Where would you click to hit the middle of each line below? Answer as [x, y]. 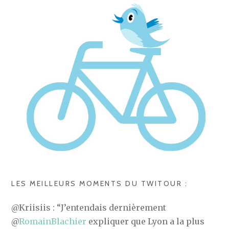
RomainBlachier [53, 222]
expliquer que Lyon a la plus [146, 222]
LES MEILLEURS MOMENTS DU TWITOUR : [100, 184]
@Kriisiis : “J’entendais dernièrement [89, 208]
